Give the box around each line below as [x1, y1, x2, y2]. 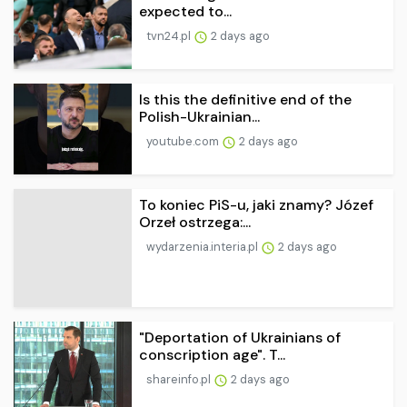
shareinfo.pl [146, 372, 213, 388]
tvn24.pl [146, 28, 194, 45]
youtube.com [146, 134, 222, 150]
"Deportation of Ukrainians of [139, 328, 341, 348]
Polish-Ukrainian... [139, 107, 260, 127]
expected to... [139, 2, 232, 22]
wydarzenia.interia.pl [146, 239, 261, 255]
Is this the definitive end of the [139, 90, 352, 110]
